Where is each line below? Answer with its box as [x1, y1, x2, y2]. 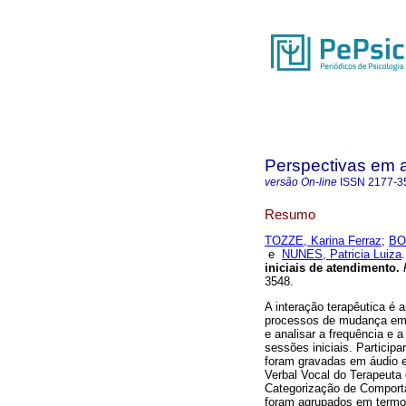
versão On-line [265, 176, 337, 188]
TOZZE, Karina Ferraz [265, 234, 382, 248]
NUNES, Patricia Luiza [282, 247, 401, 262]
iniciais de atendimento [265, 261, 396, 275]
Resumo [265, 206, 315, 222]
